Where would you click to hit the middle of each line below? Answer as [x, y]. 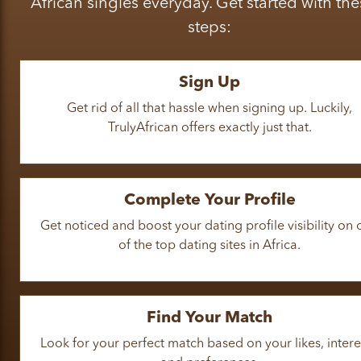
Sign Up [210, 83]
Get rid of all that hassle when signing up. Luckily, [210, 108]
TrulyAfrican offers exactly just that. [210, 128]
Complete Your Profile [210, 200]
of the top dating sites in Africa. [210, 245]
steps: [210, 28]
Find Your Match [210, 318]
